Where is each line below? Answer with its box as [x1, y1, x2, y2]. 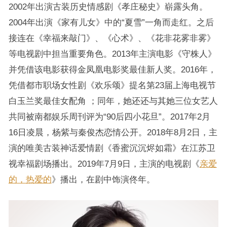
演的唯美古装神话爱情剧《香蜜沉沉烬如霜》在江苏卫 [8, 143, 215, 153]
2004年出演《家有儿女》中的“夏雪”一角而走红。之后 [8, 18, 214, 27]
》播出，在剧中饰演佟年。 [51, 175, 155, 184]
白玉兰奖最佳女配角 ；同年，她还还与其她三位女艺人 [8, 96, 218, 105]
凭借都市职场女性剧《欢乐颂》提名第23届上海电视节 [8, 81, 216, 90]
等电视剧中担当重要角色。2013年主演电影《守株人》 [8, 49, 216, 58]
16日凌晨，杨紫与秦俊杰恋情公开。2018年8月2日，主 [8, 128, 217, 137]
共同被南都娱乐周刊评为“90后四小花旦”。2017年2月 [8, 112, 210, 121]
